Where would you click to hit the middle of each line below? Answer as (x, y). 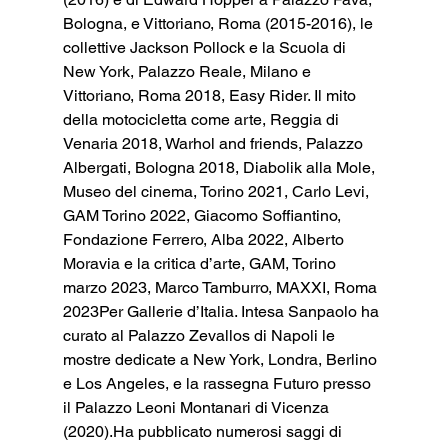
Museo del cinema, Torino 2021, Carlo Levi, (217, 191)
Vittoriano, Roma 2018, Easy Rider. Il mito (211, 95)
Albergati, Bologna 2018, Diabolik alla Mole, (220, 167)
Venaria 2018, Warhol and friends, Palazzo (214, 143)
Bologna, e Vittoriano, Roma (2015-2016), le (219, 23)
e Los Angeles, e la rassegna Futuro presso (218, 383)
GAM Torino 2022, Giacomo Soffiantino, (203, 215)
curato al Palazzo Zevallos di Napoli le (200, 335)
